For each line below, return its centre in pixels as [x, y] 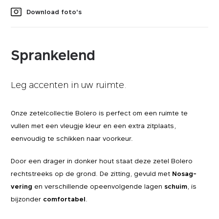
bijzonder [27, 199]
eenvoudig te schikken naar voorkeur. [72, 138]
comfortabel [65, 199]
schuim [176, 186]
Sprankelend [53, 55]
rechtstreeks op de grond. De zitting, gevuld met [92, 174]
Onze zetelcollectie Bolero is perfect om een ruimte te [99, 113]
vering [23, 186]
